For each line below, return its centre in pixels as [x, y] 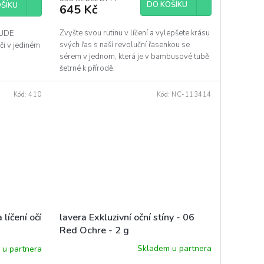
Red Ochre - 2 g [94, 230]
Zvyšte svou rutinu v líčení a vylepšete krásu [134, 33]
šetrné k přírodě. [87, 69]
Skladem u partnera [174, 249]
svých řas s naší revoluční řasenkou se [124, 45]
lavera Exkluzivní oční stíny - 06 [127, 217]
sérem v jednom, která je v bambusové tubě [134, 57]
